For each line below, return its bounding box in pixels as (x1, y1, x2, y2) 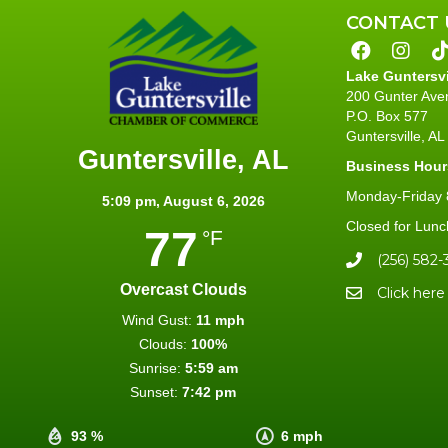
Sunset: (130, 384, 178, 401)
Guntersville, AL (77, 145, 289, 176)
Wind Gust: (121, 312, 192, 329)
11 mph (195, 312, 245, 329)
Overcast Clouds (119, 281, 247, 299)
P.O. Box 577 (346, 108, 428, 125)
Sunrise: (128, 360, 181, 377)
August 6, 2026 (162, 193, 265, 210)
